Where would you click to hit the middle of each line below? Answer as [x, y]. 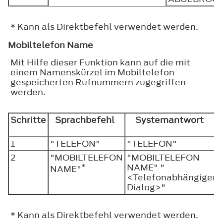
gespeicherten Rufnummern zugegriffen [98, 82]
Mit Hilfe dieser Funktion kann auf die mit [100, 62]
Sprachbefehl [86, 120]
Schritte [28, 120]
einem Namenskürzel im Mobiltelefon [92, 72]
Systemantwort [171, 120]
